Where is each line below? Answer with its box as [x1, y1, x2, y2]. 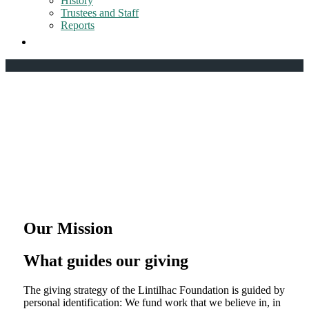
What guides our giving [23, 252, 188, 270]
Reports [61, 19, 94, 31]
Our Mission [23, 219, 112, 238]
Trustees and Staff [61, 7, 139, 19]
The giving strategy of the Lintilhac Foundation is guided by [23, 284, 285, 297]
